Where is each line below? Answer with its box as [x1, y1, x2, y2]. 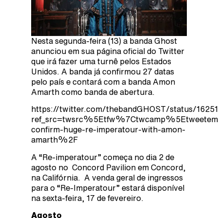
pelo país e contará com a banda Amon [31, 78, 175, 86]
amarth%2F [31, 136, 78, 144]
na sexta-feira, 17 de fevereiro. [31, 194, 145, 202]
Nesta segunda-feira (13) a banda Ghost [31, 37, 177, 45]
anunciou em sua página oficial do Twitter [31, 47, 184, 55]
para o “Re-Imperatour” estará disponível [31, 183, 186, 192]
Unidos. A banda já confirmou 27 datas [31, 68, 174, 75]
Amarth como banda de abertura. [31, 88, 157, 96]
